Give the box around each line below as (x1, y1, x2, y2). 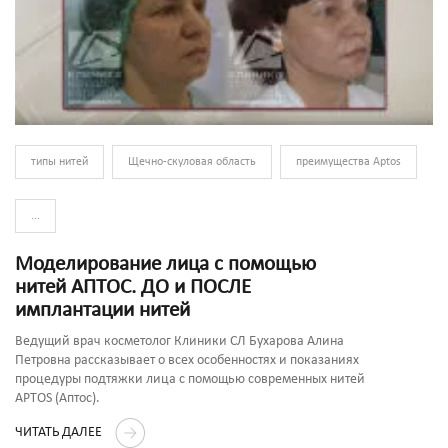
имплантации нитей (15, 299, 190, 321)
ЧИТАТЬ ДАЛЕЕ (15, 424, 105, 440)
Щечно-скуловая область (128, 155, 256, 168)
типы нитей (31, 155, 88, 168)
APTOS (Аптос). (15, 390, 100, 406)
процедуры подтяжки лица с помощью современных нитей (15, 371, 365, 387)
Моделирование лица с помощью (15, 253, 316, 275)
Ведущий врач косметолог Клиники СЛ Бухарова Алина (15, 333, 344, 349)
